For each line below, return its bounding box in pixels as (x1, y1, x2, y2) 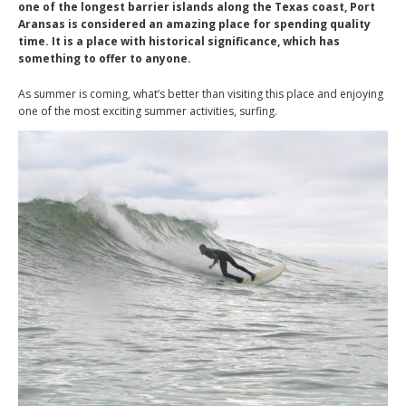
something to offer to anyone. (18, 51, 191, 66)
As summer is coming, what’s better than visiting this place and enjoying (18, 86, 383, 101)
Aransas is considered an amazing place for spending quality (18, 16, 371, 32)
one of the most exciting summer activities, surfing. (18, 103, 277, 119)
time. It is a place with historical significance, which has (18, 34, 340, 49)
